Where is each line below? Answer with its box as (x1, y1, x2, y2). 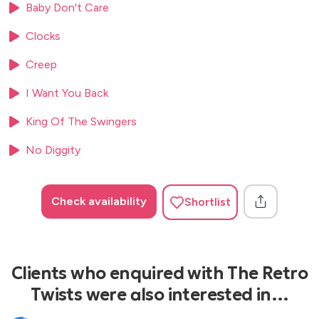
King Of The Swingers (26, 115, 137, 129)
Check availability (51, 194, 147, 209)
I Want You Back (26, 86, 108, 100)
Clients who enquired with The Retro (11, 262, 308, 284)
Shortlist (184, 194, 231, 209)
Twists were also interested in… (30, 283, 289, 305)
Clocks (26, 29, 61, 43)
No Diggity (26, 143, 80, 157)
